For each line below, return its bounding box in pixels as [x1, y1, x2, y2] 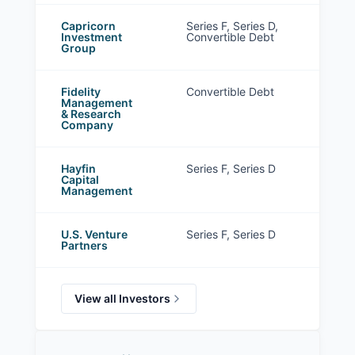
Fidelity [61, 85, 101, 99]
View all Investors [74, 292, 170, 306]
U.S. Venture [61, 227, 128, 242]
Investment [61, 30, 122, 44]
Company [61, 118, 113, 132]
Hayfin [61, 162, 96, 176]
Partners [61, 239, 108, 253]
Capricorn [61, 19, 116, 33]
